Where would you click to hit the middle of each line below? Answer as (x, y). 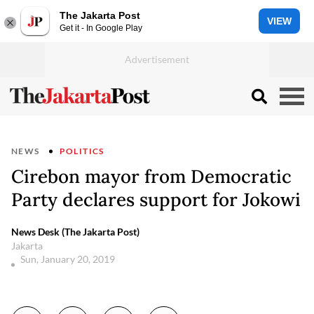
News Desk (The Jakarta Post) (75, 232)
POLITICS (82, 151)
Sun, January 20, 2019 (69, 259)
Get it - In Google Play (101, 28)
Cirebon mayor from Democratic (151, 176)
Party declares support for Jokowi (156, 199)
